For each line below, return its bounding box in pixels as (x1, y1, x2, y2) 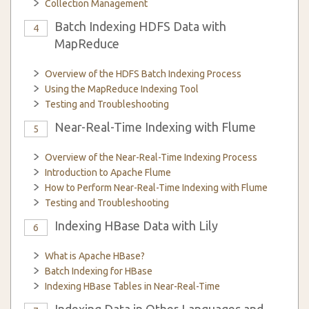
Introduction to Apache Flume (45, 167, 171, 178)
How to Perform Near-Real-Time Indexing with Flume (45, 182, 268, 193)
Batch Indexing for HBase (45, 266, 152, 277)
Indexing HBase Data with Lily (54, 219, 218, 232)
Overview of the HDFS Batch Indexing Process (45, 68, 241, 79)
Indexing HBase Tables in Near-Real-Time (45, 281, 220, 292)
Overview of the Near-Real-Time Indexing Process (45, 152, 257, 163)
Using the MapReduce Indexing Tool (45, 83, 199, 94)
